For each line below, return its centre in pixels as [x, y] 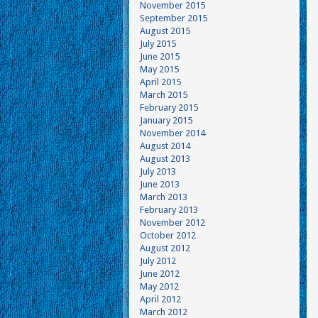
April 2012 [160, 299]
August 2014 [165, 146]
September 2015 [174, 18]
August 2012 [165, 248]
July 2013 [158, 171]
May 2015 [159, 69]
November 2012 [172, 223]
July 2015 [158, 44]
